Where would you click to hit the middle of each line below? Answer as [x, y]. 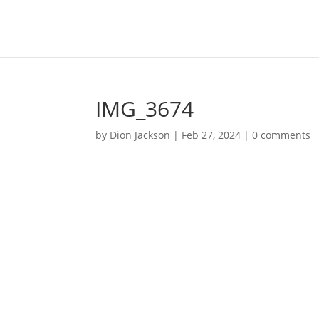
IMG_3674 [145, 109]
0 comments [282, 135]
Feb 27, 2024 [211, 135]
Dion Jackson [140, 135]
